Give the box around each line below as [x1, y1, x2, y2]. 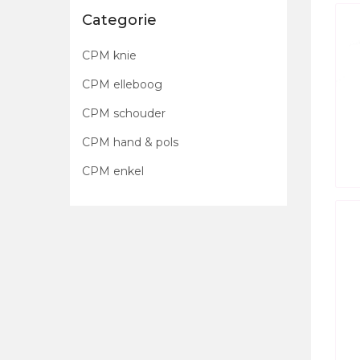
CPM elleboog [82, 77, 162, 92]
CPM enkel [82, 164, 144, 178]
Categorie [82, 11, 157, 29]
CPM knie [82, 48, 137, 63]
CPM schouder [82, 106, 166, 121]
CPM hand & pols [82, 135, 178, 149]
